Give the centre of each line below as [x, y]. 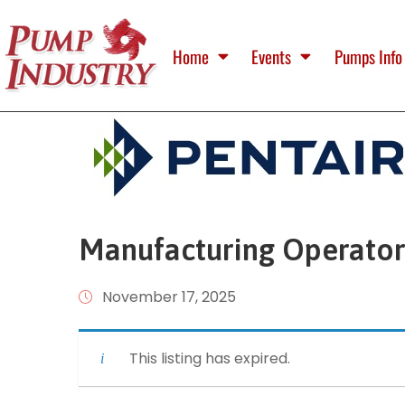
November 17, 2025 [169, 297]
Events [272, 56]
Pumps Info [368, 56]
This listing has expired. [210, 359]
